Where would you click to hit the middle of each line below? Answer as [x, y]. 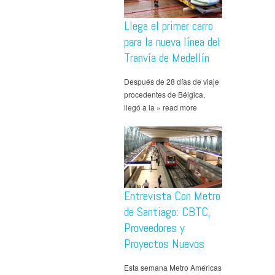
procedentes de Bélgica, [165, 95]
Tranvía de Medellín [167, 58]
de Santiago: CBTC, [167, 212]
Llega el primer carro [168, 26]
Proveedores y [154, 228]
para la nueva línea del [172, 42]
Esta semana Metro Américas [173, 268]
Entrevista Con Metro [172, 196]
